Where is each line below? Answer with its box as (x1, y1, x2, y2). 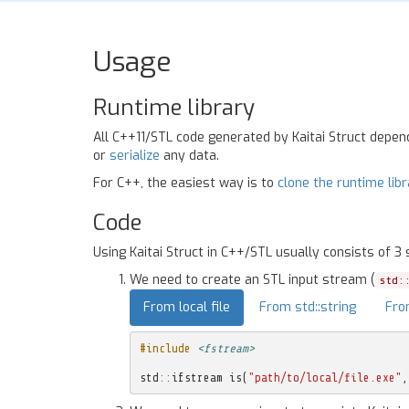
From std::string (259, 299, 356, 316)
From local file (143, 299, 230, 316)
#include (139, 341, 191, 355)
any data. (160, 147, 219, 164)
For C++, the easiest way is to (93, 174, 278, 192)
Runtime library (93, 93, 255, 122)
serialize (110, 147, 160, 164)
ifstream (171, 370, 223, 384)
